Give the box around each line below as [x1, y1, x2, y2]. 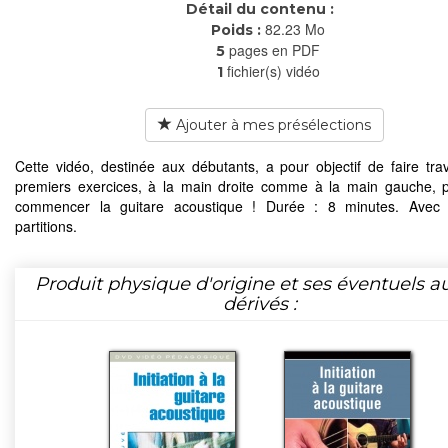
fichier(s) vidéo [226, 60, 320, 81]
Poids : [195, 20, 261, 39]
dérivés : [223, 291, 297, 315]
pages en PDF [229, 39, 320, 60]
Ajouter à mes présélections [171, 115, 371, 134]
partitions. [15, 215, 77, 236]
